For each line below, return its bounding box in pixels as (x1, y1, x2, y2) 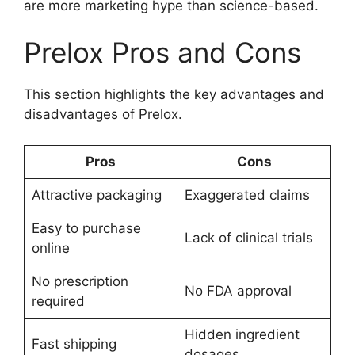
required (31, 292, 85, 309)
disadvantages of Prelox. (24, 106, 182, 123)
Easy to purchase (31, 219, 141, 236)
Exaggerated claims (184, 186, 310, 203)
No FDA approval (184, 282, 292, 299)
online (31, 239, 70, 256)
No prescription (31, 273, 128, 289)
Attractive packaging (31, 186, 162, 203)
